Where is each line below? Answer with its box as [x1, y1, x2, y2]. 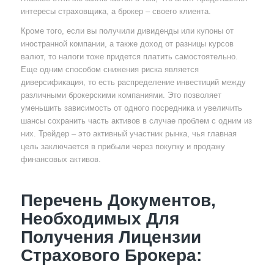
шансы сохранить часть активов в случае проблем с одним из [20, 116, 252, 125]
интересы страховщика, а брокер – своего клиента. [20, 6, 211, 16]
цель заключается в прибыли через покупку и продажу [20, 141, 225, 151]
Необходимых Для [20, 209, 179, 228]
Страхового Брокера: [20, 245, 202, 265]
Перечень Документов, [20, 190, 216, 210]
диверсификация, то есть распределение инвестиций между [20, 77, 246, 87]
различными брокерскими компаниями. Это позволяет [20, 90, 221, 100]
